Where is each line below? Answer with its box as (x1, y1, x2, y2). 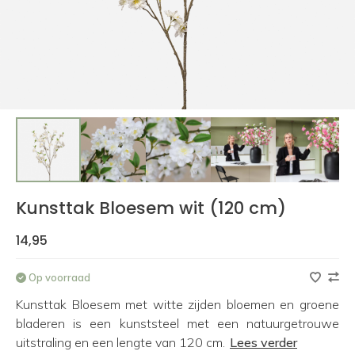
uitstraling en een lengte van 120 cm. (16, 334, 228, 350)
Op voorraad (26, 271, 90, 284)
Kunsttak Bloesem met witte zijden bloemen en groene (16, 296, 339, 312)
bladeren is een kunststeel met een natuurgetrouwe (16, 315, 339, 331)
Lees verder (230, 334, 297, 350)
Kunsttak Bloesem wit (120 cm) (16, 197, 286, 219)
